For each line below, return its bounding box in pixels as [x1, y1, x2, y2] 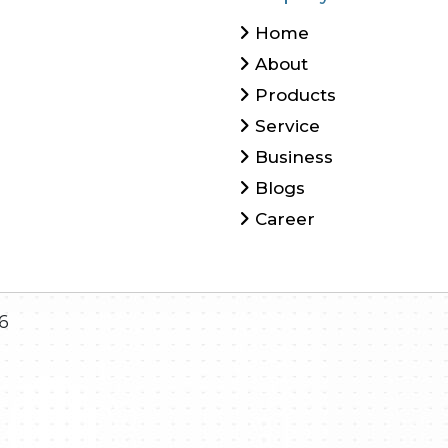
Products [250, 85, 336, 106]
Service [250, 116, 320, 137]
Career [250, 209, 315, 230]
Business [250, 147, 333, 168]
